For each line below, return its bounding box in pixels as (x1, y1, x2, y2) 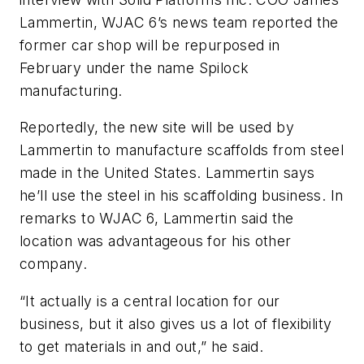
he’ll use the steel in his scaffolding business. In (19, 187, 344, 205)
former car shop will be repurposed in (19, 36, 280, 54)
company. (19, 255, 88, 273)
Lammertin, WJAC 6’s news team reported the (19, 13, 339, 31)
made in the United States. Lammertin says (19, 164, 315, 182)
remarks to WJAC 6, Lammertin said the (19, 210, 294, 227)
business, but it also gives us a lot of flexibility (19, 315, 332, 333)
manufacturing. (19, 81, 123, 99)
